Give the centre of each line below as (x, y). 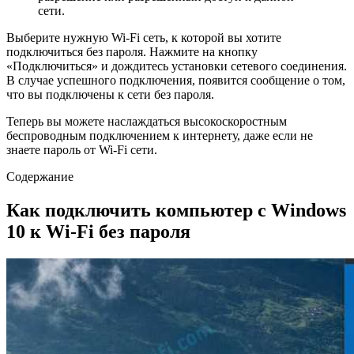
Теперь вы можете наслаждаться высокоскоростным (147, 121)
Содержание (40, 176)
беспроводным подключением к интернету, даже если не (160, 135)
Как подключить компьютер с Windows (176, 210)
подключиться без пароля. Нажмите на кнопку (132, 51)
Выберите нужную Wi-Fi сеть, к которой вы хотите (144, 37)
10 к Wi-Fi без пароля (98, 231)
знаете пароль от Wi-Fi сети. (82, 149)
